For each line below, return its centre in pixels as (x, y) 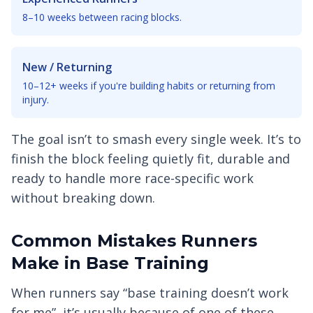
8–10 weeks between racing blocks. (102, 17)
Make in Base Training (110, 263)
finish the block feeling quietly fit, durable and (151, 159)
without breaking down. (83, 198)
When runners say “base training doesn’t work (150, 293)
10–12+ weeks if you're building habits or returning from (149, 86)
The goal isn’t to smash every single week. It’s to (156, 139)
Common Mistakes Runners (134, 241)
